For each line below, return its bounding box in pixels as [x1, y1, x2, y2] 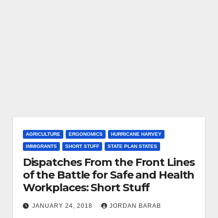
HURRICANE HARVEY [110, 131, 162, 137]
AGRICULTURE [25, 131, 60, 137]
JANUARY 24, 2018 [32, 202, 94, 209]
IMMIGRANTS [25, 144, 57, 149]
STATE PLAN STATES [107, 144, 157, 149]
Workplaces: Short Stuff [22, 181, 150, 194]
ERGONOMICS [68, 131, 103, 137]
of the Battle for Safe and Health [22, 168, 195, 182]
